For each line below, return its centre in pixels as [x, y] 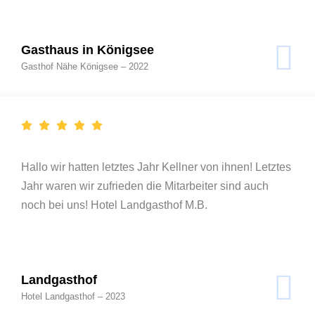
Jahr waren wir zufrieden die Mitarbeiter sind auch [145, 186]
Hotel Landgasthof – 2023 [73, 296]
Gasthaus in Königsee [88, 50]
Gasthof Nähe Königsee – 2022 [85, 66]
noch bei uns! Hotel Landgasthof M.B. [114, 205]
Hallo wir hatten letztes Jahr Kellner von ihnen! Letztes [156, 167]
